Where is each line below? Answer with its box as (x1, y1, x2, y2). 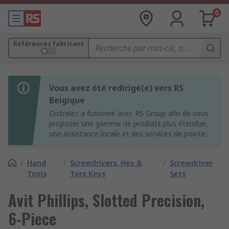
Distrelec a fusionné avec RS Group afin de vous (49, 108, 209, 118)
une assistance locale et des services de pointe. (49, 129, 207, 139)
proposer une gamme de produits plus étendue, (49, 119, 208, 128)
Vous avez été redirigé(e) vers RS (49, 82, 184, 94)
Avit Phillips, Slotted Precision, (8, 189, 204, 212)
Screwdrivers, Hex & (70, 158, 142, 168)
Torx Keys (70, 169, 105, 178)
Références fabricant (13, 39, 84, 48)
